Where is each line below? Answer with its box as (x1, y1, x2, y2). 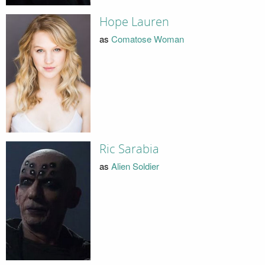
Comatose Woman (111, 32, 184, 45)
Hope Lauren (99, 15, 169, 30)
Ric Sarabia (99, 142, 159, 157)
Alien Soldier (111, 159, 159, 172)
